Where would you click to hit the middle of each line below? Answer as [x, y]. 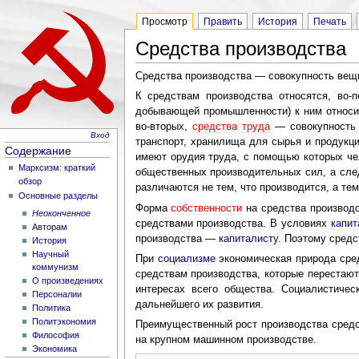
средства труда [231, 127]
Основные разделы [58, 196]
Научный [50, 254]
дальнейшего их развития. [199, 304]
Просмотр [164, 21]
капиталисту [248, 238]
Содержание [38, 150]
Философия [55, 335]
